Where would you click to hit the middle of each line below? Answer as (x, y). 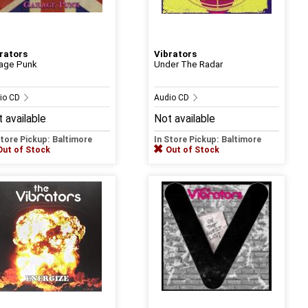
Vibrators (175, 54)
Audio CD (172, 97)
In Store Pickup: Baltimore (207, 139)
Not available (184, 119)
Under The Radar (188, 64)
